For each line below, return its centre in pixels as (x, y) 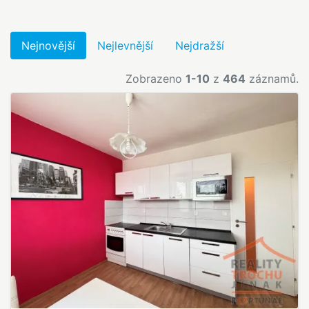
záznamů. (272, 78)
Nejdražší (200, 45)
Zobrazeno (156, 78)
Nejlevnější (125, 45)
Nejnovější (48, 45)
